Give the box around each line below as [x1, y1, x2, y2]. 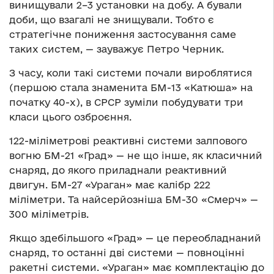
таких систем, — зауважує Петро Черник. [9, 43, 224, 54]
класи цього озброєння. [9, 111, 131, 122]
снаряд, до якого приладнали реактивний [9, 164, 227, 176]
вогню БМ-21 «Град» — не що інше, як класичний [9, 149, 262, 161]
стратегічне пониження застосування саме [9, 28, 236, 40]
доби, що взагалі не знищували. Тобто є [9, 13, 214, 25]
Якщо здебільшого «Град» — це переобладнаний [9, 232, 261, 243]
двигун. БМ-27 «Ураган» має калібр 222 [9, 179, 210, 190]
